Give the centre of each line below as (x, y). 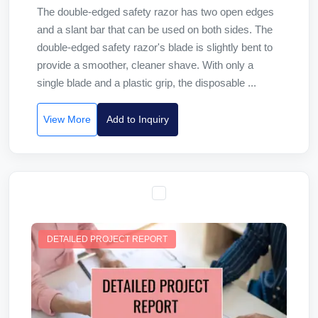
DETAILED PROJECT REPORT (107, 239)
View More (67, 119)
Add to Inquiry (138, 119)
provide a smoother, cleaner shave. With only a (145, 65)
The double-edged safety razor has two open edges (155, 12)
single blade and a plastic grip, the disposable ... (147, 83)
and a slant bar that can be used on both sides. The (155, 29)
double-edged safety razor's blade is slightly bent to (155, 47)
